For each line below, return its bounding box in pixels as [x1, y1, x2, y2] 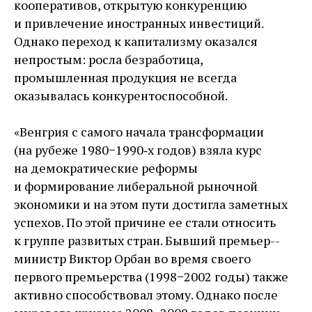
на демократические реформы [14, 159, 198, 176]
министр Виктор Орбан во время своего [14, 250, 251, 267]
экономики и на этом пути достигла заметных [14, 196, 288, 212]
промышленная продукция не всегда [14, 69, 237, 86]
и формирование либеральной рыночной [14, 178, 258, 194]
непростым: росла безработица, [14, 51, 203, 68]
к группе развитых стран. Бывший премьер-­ [14, 232, 280, 249]
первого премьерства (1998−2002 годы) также [14, 268, 288, 285]
